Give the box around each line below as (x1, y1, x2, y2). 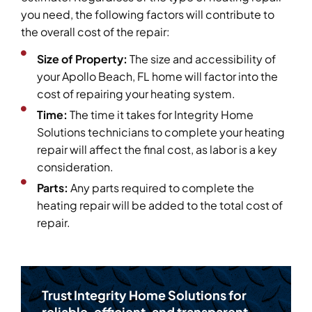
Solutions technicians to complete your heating (37, 125, 285, 140)
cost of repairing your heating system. (37, 86, 235, 102)
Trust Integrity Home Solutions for (42, 287, 247, 304)
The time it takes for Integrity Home (68, 107, 253, 123)
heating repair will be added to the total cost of (37, 198, 283, 213)
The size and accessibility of (127, 52, 276, 67)
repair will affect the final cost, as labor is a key (37, 142, 277, 157)
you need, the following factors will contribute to (21, 7, 274, 22)
